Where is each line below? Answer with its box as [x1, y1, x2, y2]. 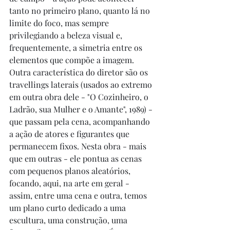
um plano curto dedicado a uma [9, 202, 128, 213]
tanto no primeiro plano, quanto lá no [9, 5, 152, 16]
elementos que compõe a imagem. [9, 54, 136, 65]
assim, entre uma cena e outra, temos [9, 190, 149, 201]
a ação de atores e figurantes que [9, 128, 131, 139]
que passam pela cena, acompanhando [9, 116, 152, 127]
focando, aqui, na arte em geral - [9, 178, 131, 188]
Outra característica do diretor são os [9, 67, 150, 78]
